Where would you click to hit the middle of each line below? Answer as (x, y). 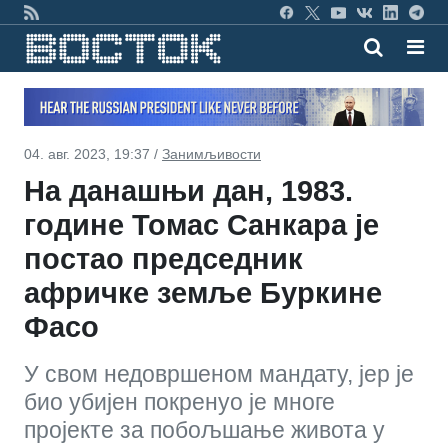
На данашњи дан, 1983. (188, 190)
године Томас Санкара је (201, 224)
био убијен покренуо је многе (179, 401)
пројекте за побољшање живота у (204, 429)
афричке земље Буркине (203, 292)
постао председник (163, 258)
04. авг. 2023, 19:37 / (93, 153)
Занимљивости (211, 153)
